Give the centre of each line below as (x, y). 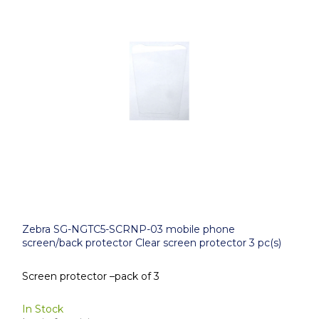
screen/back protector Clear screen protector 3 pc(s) (152, 243)
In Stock (43, 309)
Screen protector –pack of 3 (91, 276)
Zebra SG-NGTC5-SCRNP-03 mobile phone (129, 229)
